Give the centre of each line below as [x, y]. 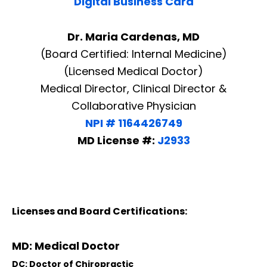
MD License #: [117, 141]
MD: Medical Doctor [66, 246]
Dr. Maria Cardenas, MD [133, 37]
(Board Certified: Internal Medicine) [133, 54]
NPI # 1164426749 [133, 123]
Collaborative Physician [133, 106]
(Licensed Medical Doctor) [133, 72]
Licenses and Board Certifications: [100, 212]
